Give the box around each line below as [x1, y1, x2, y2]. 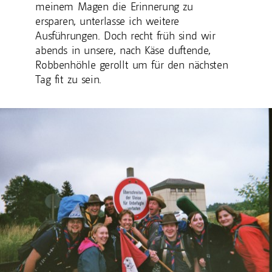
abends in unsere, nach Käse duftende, [35, 44, 211, 57]
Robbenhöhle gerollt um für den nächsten [35, 58, 228, 72]
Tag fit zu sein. [35, 73, 101, 86]
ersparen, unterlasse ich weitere [35, 15, 180, 28]
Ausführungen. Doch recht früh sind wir [35, 29, 216, 42]
